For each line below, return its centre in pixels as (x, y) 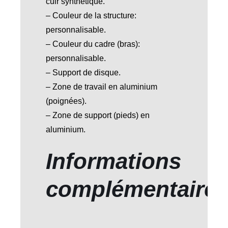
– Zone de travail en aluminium (101, 87)
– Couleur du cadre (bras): (93, 44)
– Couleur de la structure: (91, 16)
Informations (113, 161)
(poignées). (66, 101)
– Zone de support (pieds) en (97, 116)
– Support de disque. (83, 73)
